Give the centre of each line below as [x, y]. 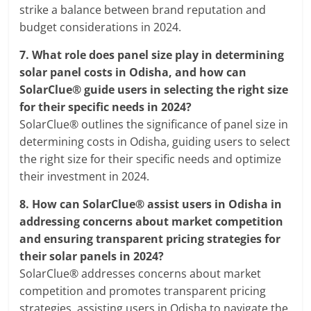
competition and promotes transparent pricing [143, 291]
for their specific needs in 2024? [106, 107]
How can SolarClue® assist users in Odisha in [157, 204]
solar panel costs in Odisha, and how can [133, 73]
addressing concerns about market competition [152, 222]
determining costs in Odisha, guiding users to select [155, 142]
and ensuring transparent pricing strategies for [150, 239]
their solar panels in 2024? [92, 257]
